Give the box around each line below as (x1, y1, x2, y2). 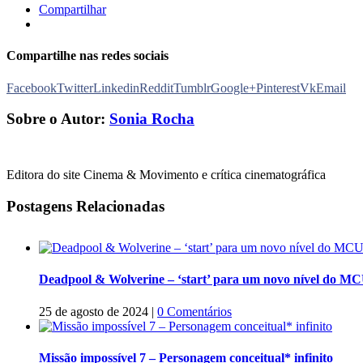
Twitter (57, 80, 93, 95)
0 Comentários (157, 304, 232, 318)
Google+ (211, 80, 256, 95)
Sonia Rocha (109, 110, 194, 128)
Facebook (6, 80, 57, 95)
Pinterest (256, 80, 300, 95)
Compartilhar (39, 2, 106, 17)
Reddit (139, 80, 173, 95)
